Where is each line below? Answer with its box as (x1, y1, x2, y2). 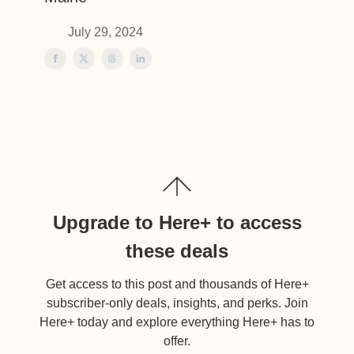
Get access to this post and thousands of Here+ (45, 277, 309, 291)
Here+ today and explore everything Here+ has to (40, 315, 314, 329)
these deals (126, 240, 228, 262)
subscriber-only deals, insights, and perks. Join (46, 296, 308, 310)
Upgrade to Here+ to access (52, 212, 302, 233)
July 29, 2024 (68, 25, 143, 39)
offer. (164, 334, 190, 348)
